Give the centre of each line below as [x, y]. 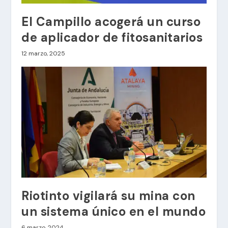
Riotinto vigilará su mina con [108, 195]
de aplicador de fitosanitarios [112, 37]
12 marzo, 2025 [44, 53]
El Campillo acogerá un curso [111, 21]
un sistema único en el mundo [114, 211]
